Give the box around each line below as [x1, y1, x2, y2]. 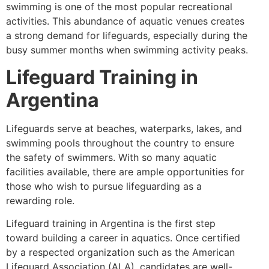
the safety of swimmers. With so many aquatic [6, 151, 217, 163]
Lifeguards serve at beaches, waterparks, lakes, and [6, 122, 242, 134]
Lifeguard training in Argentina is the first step [6, 217, 216, 230]
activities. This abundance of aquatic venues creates [6, 15, 244, 28]
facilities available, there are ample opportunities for [6, 165, 244, 178]
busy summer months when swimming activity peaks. [6, 44, 248, 56]
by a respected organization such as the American [6, 246, 235, 259]
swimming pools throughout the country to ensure [6, 136, 234, 149]
